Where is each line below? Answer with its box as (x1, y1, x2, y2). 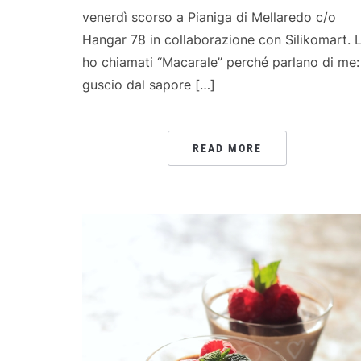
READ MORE (193, 141, 262, 155)
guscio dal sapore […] (82, 76, 215, 93)
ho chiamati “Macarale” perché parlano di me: (82, 53, 359, 70)
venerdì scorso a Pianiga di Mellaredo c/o (82, 8, 336, 25)
